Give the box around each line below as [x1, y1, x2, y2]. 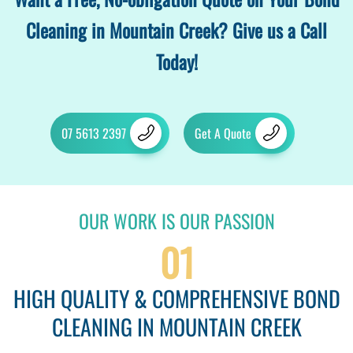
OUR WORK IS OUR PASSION [78, 206, 275, 236]
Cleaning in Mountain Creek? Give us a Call [26, 16, 327, 45]
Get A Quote [195, 124, 251, 143]
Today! [155, 47, 198, 76]
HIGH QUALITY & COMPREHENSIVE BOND [13, 282, 340, 315]
